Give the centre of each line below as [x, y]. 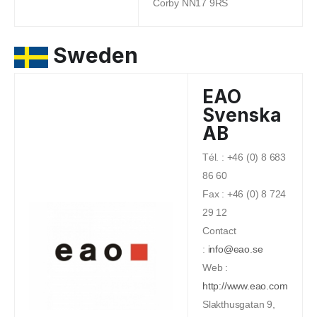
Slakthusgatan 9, [239, 304]
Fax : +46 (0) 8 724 [244, 194]
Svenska [242, 115]
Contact [219, 230]
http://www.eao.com [245, 286]
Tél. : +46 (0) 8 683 [244, 157]
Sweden [93, 56]
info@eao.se [235, 249]
